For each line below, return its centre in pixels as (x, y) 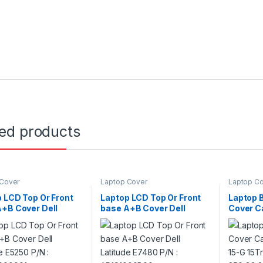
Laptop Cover (124, 181)
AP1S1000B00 (130, 230)
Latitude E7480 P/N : (143, 219)
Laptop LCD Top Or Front (151, 198)
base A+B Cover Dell (143, 208)
